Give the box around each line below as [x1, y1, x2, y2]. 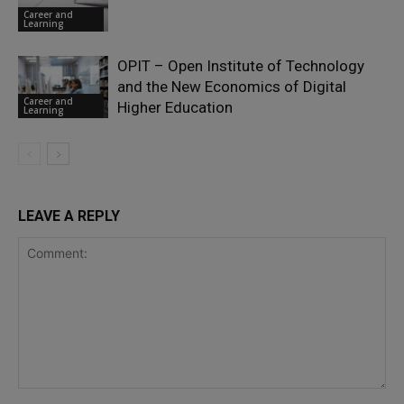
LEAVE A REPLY [18, 207, 120, 225]
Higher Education [117, 98, 233, 117]
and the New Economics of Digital [117, 78, 346, 96]
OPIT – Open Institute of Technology [117, 57, 364, 76]
